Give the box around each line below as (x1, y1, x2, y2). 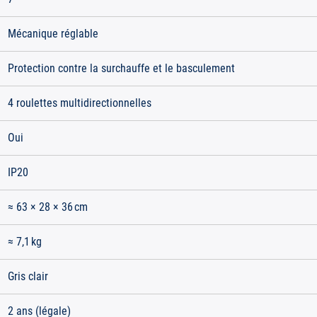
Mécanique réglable (8, 27, 98, 40)
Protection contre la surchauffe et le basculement (8, 62, 235, 75)
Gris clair (8, 270, 48, 283)
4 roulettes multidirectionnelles (8, 96, 151, 110)
